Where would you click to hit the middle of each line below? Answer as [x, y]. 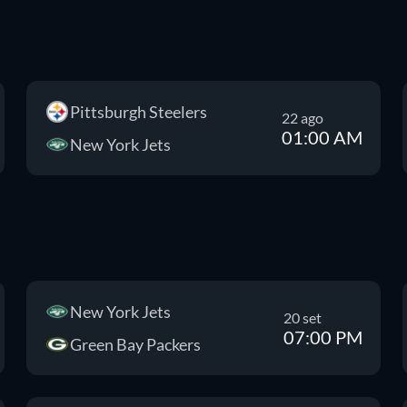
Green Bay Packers [136, 344]
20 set [302, 317]
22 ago [302, 117]
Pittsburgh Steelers [139, 112]
